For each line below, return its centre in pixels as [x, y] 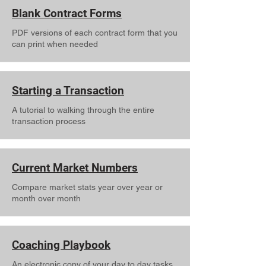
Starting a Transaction [68, 91]
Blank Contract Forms [67, 13]
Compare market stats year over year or [87, 187]
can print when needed [55, 44]
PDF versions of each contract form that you [95, 33]
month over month [46, 198]
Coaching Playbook [61, 245]
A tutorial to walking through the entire [83, 110]
